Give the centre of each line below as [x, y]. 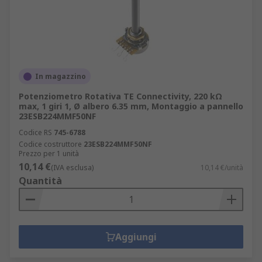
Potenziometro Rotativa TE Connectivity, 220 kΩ [120, 96]
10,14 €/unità [222, 168]
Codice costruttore [50, 144]
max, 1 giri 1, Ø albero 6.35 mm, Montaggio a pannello [131, 106]
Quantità [40, 181]
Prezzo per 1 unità [49, 154]
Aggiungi [136, 237]
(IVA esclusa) [72, 168]
